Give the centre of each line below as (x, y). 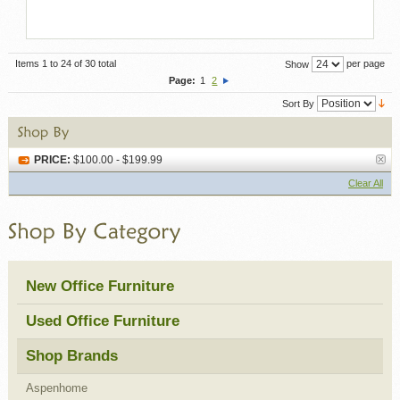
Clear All (366, 183)
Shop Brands (71, 355)
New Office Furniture (100, 286)
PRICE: (52, 159)
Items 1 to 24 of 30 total (65, 63)
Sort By (299, 103)
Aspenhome (56, 387)
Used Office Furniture (102, 321)
